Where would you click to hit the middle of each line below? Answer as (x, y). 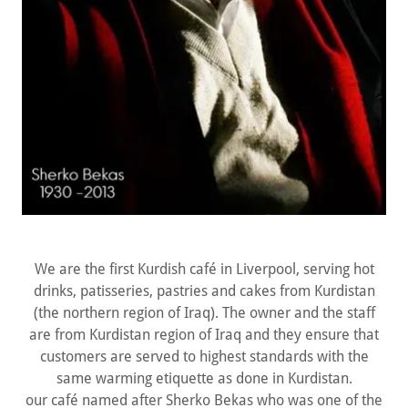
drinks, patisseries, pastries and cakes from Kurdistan (204, 291)
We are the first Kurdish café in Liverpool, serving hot (204, 269)
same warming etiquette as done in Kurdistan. (204, 378)
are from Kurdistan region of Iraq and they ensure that (204, 335)
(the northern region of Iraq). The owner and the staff (204, 313)
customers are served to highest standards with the (204, 357)
